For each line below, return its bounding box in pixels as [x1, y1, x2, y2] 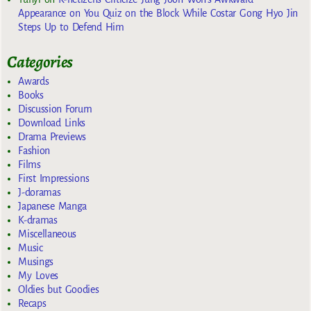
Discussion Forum [18, 103, 92, 115]
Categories [7, 51, 74, 74]
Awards [18, 75, 49, 87]
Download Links [18, 117, 86, 128]
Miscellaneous [18, 228, 77, 239]
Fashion [18, 144, 50, 156]
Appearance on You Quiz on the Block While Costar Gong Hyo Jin [18, 8, 299, 19]
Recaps [18, 297, 47, 309]
